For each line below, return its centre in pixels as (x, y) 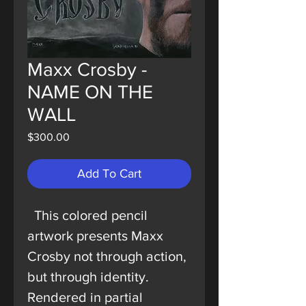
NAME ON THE (90, 92)
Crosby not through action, (107, 256)
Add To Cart (109, 173)
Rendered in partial (85, 297)
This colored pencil (87, 215)
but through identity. (88, 277)
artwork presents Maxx (95, 236)
